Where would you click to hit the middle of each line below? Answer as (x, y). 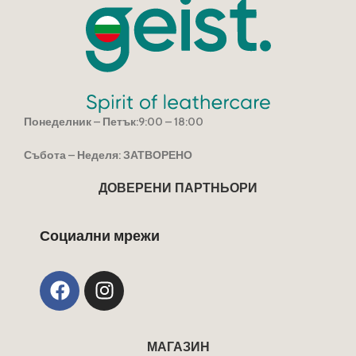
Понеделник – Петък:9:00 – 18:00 (114, 121)
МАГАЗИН (178, 346)
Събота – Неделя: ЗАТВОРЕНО (108, 155)
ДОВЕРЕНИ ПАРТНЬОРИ (178, 188)
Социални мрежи (100, 236)
